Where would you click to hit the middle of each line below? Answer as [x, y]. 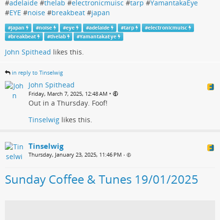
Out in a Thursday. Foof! [68, 103]
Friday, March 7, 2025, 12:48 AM [68, 94]
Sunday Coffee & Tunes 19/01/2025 [102, 179]
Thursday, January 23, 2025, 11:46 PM [75, 154]
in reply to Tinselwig [37, 72]
